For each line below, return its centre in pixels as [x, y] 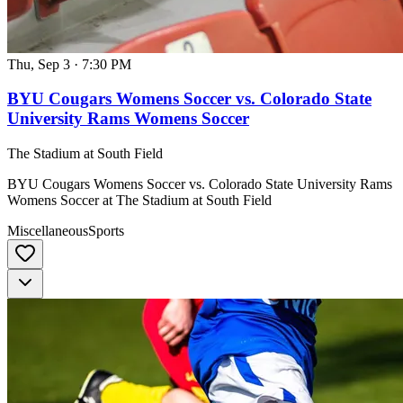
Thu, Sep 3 [39, 64]
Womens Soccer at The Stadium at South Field [139, 200]
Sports [106, 230]
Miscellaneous [48, 230]
